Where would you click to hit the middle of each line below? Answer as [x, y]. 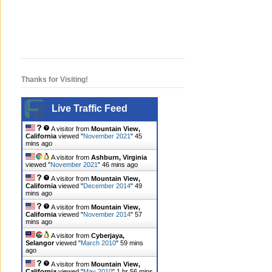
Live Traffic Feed [90, 109]
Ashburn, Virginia [119, 158]
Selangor [40, 243]
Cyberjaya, [108, 236]
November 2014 [107, 215]
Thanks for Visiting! [55, 80]
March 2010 [98, 243]
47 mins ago [120, 165]
